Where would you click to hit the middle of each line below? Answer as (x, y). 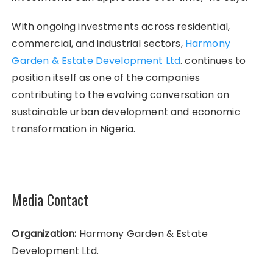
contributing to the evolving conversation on (121, 94)
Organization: (44, 233)
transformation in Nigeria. (74, 129)
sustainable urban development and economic (126, 112)
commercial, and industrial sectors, (98, 43)
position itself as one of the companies (106, 77)
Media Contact (50, 199)
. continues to (213, 60)
